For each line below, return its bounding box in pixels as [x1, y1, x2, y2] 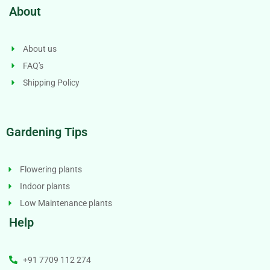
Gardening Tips [6, 124, 87, 139]
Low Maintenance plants [19, 198, 112, 208]
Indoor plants [19, 181, 70, 191]
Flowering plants [19, 164, 82, 174]
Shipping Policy [22, 77, 80, 87]
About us [22, 43, 57, 54]
